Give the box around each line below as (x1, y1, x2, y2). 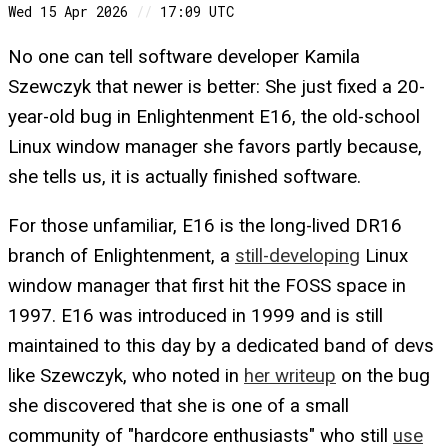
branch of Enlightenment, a (8, 244, 235, 267)
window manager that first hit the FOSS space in (8, 274, 406, 297)
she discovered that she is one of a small (8, 394, 349, 417)
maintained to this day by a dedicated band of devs (8, 334, 434, 357)
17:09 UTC (152, 2, 234, 22)
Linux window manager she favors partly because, (8, 136, 422, 159)
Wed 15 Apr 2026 (8, 2, 136, 22)
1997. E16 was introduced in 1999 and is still (8, 304, 383, 327)
